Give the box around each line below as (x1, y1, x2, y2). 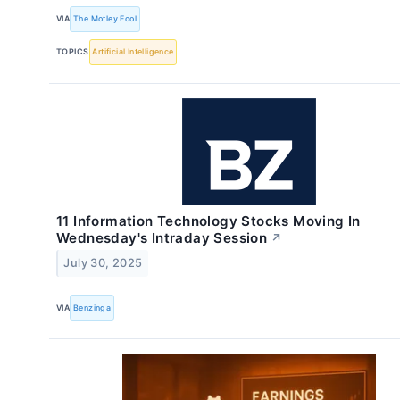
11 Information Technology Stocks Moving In (56, 212, 361, 229)
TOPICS (56, 46, 89, 57)
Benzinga (73, 302, 112, 312)
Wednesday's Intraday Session (56, 229, 268, 246)
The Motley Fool (73, 13, 137, 24)
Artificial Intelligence (92, 46, 174, 57)
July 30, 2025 (63, 255, 143, 270)
